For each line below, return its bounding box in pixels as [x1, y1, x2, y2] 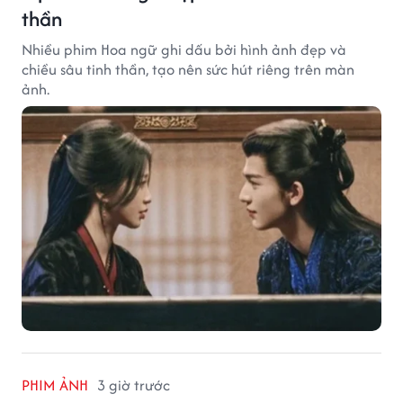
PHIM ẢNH [22, 373, 88, 396]
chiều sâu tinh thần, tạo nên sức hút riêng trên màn [22, 58, 354, 80]
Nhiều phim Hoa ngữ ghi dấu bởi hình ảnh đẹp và [22, 38, 346, 60]
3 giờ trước [97, 373, 170, 396]
